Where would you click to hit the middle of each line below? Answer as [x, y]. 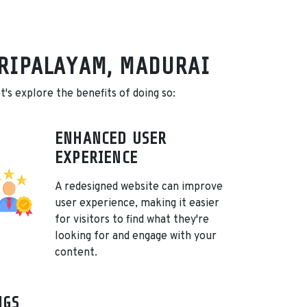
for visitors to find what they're [132, 220]
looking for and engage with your [136, 237]
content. [76, 253]
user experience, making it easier [137, 204]
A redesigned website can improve [139, 187]
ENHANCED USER [111, 139]
